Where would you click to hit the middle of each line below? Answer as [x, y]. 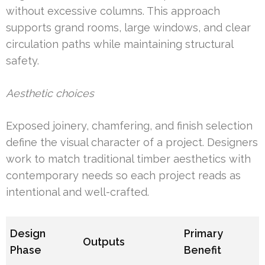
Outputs [104, 242]
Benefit [203, 250]
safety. [22, 61]
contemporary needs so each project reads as [123, 176]
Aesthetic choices [50, 93]
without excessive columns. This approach [113, 11]
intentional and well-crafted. [77, 192]
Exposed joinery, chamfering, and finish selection [129, 126]
